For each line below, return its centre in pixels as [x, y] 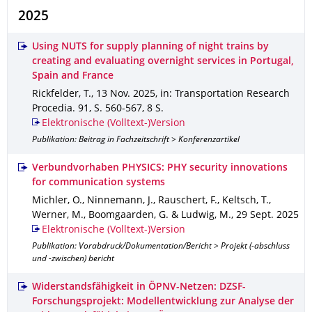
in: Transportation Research [225, 94]
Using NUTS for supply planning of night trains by [150, 47]
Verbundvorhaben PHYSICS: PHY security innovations [160, 168]
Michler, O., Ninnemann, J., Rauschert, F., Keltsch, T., [151, 201]
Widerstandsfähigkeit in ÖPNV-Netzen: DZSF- [139, 287]
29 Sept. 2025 [267, 216]
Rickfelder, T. [62, 94]
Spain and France [73, 76]
